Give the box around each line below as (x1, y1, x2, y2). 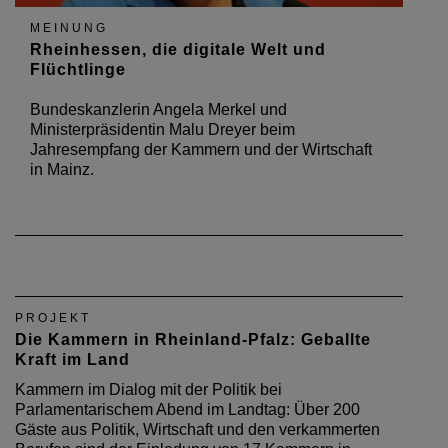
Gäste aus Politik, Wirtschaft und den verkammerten (15, 420, 380, 438)
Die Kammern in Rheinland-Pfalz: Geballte (15, 330, 371, 348)
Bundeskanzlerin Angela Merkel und (30, 100, 287, 118)
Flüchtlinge (30, 60, 126, 78)
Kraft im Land (15, 350, 130, 368)
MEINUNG (30, 20, 108, 35)
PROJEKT (15, 310, 91, 325)
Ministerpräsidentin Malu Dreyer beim (30, 120, 295, 138)
